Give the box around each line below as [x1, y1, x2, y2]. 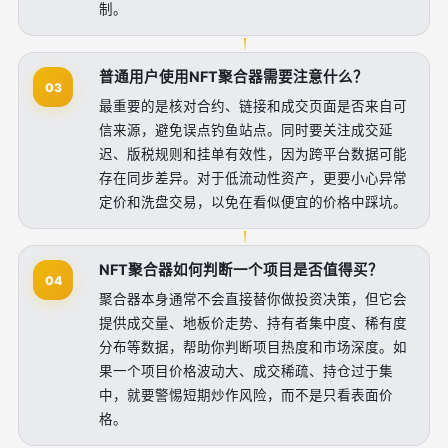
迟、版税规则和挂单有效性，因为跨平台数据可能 [99, 146, 407, 162]
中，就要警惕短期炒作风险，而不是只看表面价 [99, 387, 393, 403]
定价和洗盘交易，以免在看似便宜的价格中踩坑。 [99, 194, 407, 210]
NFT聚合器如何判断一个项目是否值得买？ [99, 261, 383, 279]
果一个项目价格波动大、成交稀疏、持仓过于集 [99, 363, 393, 379]
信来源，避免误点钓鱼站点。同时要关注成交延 [99, 122, 393, 138]
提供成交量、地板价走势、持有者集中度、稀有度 [99, 315, 407, 331]
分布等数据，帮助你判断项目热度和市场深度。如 [99, 339, 407, 355]
